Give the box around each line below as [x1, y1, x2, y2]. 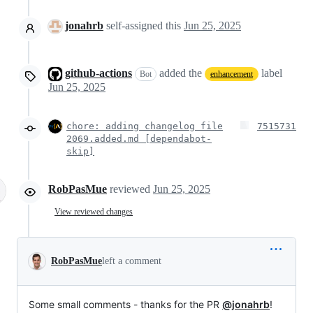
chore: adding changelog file [66, 121, 223, 132]
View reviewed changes [54, 206, 133, 217]
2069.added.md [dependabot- [66, 133, 212, 145]
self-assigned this [103, 19, 184, 31]
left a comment [102, 256, 161, 267]
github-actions [65, 66, 132, 79]
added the [156, 66, 205, 79]
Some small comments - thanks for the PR [29, 298, 222, 311]
